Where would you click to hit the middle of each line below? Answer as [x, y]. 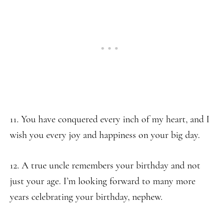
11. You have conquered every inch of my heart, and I [110, 119]
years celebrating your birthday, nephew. [86, 197]
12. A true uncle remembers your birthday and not [105, 165]
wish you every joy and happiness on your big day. [105, 135]
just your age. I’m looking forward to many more [103, 181]
